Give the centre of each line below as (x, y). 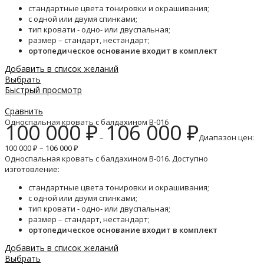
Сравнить (24, 111)
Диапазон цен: (226, 138)
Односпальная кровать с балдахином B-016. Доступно (106, 159)
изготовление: (32, 169)
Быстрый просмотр (43, 90)
